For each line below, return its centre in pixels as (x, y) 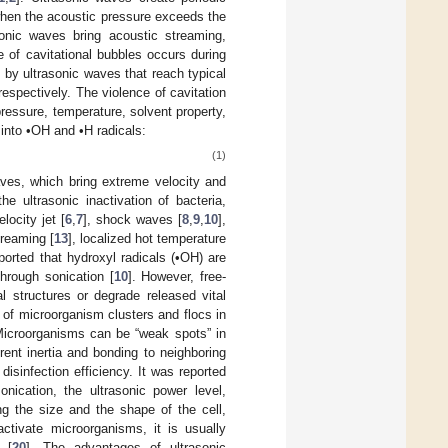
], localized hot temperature (147, 238)
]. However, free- (177, 276)
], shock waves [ (132, 219)
